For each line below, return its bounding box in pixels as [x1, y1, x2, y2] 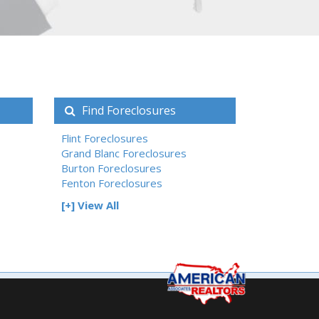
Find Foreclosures [79, 102, 176, 118]
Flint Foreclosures [61, 130, 148, 145]
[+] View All [61, 197, 119, 212]
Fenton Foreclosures [61, 175, 162, 190]
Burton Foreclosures [61, 160, 162, 175]
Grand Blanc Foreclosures [61, 145, 187, 160]
